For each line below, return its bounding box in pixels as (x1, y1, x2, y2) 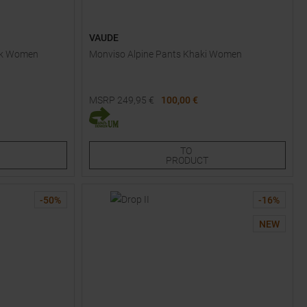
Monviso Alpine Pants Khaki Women (88, 49, 242, 60)
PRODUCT (166, 154, 209, 166)
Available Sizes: (88, 108, 153, 119)
